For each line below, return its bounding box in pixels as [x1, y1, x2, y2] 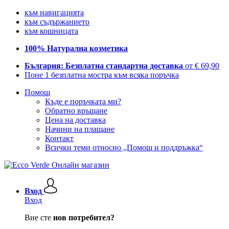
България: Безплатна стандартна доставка [25, 61, 185, 70]
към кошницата [25, 27, 78, 35]
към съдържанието [25, 17, 89, 26]
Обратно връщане [45, 106, 107, 115]
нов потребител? [53, 213, 114, 222]
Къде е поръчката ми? [45, 97, 121, 106]
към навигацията [25, 8, 84, 17]
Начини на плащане [45, 125, 114, 133]
